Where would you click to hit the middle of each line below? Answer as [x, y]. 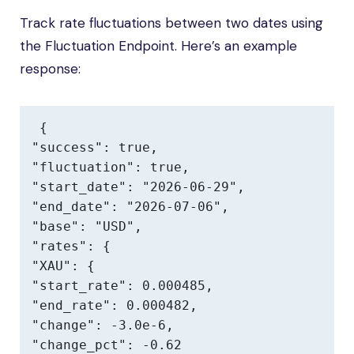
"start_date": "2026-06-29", [138, 187]
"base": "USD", [87, 226]
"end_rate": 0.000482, [115, 305]
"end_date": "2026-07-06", [130, 207]
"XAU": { [63, 266]
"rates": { [71, 246]
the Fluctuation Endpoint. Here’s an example [158, 46]
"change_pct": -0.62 [107, 345]
